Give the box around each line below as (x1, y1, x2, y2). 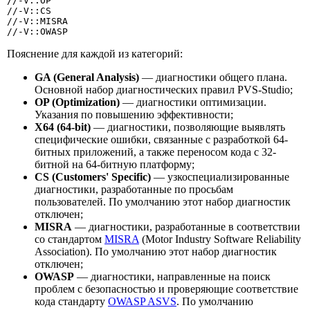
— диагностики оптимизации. (120, 95, 266, 108)
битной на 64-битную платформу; (35, 158, 194, 170)
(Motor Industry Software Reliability (139, 232, 301, 245)
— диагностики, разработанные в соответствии (72, 220, 300, 232)
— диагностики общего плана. (139, 71, 287, 83)
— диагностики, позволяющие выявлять (91, 120, 285, 133)
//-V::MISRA (7, 15, 68, 26)
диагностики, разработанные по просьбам (35, 183, 233, 195)
